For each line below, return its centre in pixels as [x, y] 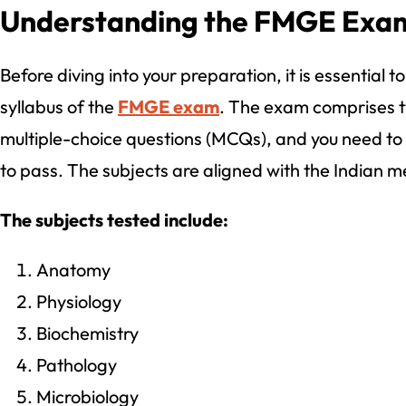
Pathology [77, 364]
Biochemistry [87, 333]
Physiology [79, 301]
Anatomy [73, 269]
